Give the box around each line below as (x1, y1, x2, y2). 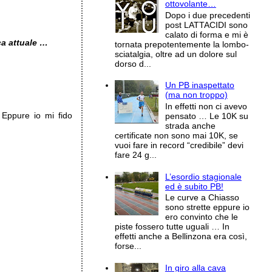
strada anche (165, 120, 216, 131)
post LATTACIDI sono (165, 19, 248, 30)
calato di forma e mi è (165, 29, 248, 39)
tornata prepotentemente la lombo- (115, 39, 250, 49)
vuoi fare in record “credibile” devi (115, 140, 244, 150)
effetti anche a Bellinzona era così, (115, 231, 248, 242)
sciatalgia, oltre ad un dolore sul (115, 49, 237, 59)
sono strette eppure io (165, 202, 250, 212)
